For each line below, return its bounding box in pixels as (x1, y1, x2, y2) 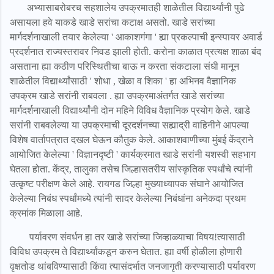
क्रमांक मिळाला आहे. (10, 207, 83, 218)
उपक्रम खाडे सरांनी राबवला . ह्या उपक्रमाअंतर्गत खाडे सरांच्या (10, 90, 224, 101)
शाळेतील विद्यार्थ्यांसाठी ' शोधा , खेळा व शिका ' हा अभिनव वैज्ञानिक (10, 75, 236, 86)
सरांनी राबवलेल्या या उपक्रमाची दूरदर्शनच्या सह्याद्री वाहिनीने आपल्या (10, 119, 249, 130)
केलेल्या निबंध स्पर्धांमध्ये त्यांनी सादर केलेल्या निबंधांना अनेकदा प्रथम (10, 193, 246, 204)
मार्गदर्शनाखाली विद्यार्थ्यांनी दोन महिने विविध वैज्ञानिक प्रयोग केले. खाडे (10, 105, 250, 116)
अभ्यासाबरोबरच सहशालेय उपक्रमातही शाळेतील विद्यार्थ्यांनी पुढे (10, 2, 245, 13)
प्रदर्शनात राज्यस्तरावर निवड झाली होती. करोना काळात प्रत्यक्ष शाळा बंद (10, 46, 261, 57)
